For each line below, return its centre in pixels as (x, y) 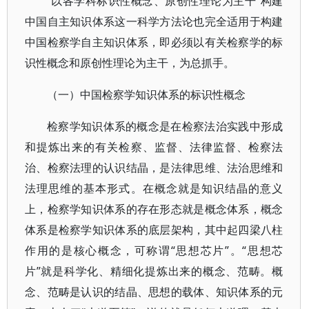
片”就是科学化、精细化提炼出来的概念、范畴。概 (154, 271)
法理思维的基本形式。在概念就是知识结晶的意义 (154, 188)
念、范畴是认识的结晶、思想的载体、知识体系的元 (154, 292)
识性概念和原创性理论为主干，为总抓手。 (130, 63)
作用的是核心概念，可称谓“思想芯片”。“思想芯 (154, 250)
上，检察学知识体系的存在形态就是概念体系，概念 (154, 209)
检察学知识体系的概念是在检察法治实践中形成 (165, 126)
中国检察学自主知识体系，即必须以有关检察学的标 (154, 42)
